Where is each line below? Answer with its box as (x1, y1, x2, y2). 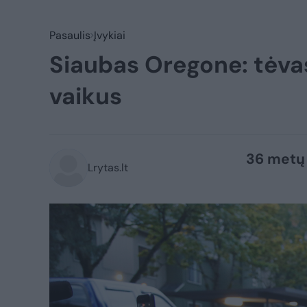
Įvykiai (94, 28, 125, 42)
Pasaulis (49, 28, 90, 42)
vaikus (49, 81, 122, 112)
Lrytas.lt (88, 160, 128, 175)
